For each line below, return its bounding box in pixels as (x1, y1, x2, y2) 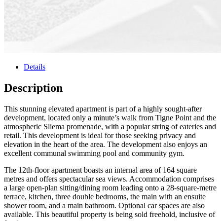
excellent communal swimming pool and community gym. (4, 148, 184, 157)
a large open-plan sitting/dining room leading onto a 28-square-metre (4, 183, 217, 192)
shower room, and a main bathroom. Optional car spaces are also (4, 201, 205, 210)
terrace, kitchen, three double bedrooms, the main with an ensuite (4, 192, 206, 201)
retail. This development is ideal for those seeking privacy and (4, 131, 196, 140)
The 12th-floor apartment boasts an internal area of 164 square (4, 165, 197, 174)
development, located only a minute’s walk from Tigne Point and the (4, 113, 216, 122)
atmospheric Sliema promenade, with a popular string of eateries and (4, 122, 216, 131)
